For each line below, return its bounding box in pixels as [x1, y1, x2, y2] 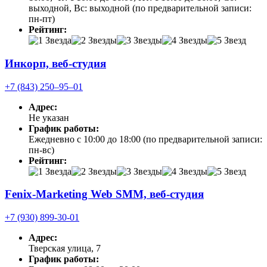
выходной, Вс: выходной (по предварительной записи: [29, 3, 252, 14]
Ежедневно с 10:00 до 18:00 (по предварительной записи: [29, 133, 262, 144]
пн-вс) [29, 144, 54, 155]
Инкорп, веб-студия [5, 57, 106, 70]
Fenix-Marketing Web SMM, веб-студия [5, 188, 204, 201]
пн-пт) [29, 14, 55, 24]
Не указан [29, 112, 69, 123]
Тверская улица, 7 [29, 243, 101, 253]
